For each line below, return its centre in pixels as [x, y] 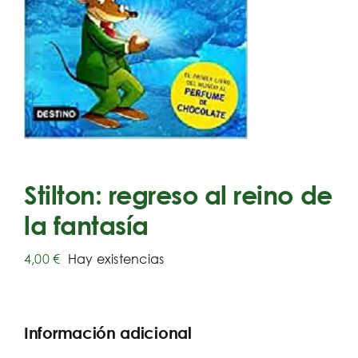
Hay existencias [116, 259]
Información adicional [108, 333]
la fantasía [86, 225]
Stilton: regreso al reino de [178, 194]
